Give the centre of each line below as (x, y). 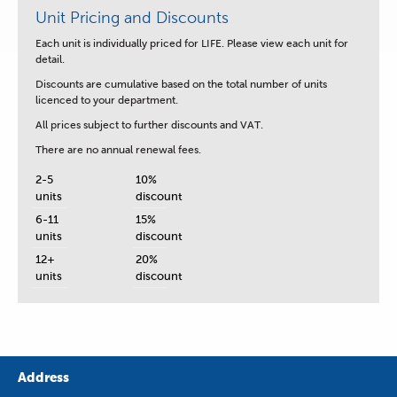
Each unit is (64, 43)
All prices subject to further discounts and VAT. (149, 125)
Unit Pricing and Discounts (132, 17)
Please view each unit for (288, 43)
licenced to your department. (107, 100)
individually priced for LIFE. (160, 43)
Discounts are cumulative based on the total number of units (181, 84)
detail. (51, 59)
